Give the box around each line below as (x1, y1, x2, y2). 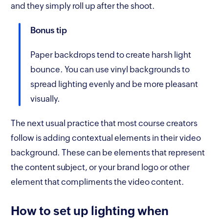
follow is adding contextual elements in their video (11, 132, 201, 143)
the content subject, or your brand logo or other (11, 162, 190, 172)
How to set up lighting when (11, 204, 169, 218)
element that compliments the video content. (11, 176, 185, 187)
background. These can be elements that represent (11, 147, 205, 157)
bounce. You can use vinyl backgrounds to (30, 64, 190, 74)
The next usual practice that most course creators (11, 118, 198, 128)
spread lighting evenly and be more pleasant (30, 79, 198, 89)
